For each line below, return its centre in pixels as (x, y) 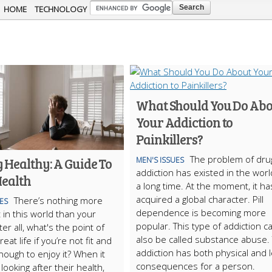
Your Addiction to (185, 122)
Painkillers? (169, 139)
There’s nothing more (58, 200)
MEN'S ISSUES (160, 160)
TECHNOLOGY (61, 9)
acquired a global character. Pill (200, 199)
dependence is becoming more (201, 212)
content (110, 34)
